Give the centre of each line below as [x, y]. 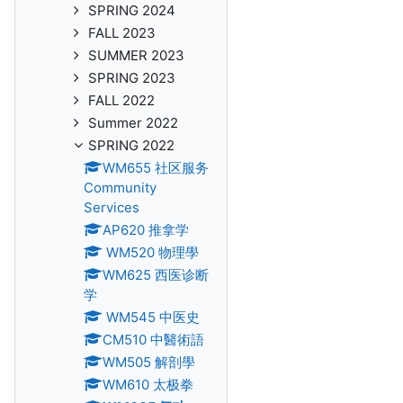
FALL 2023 [122, 33]
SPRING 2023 [132, 78]
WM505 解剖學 [149, 362]
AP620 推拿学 [146, 230]
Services [112, 207]
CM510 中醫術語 [153, 340]
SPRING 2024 [132, 10]
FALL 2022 [121, 100]
